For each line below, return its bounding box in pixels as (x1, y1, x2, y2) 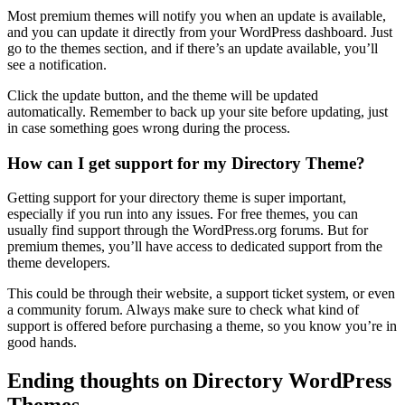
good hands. (7, 334, 77, 351)
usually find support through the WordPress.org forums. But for (7, 222, 368, 239)
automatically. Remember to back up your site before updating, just (7, 103, 388, 119)
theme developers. (7, 255, 110, 271)
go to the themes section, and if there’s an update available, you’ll (7, 40, 378, 56)
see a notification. (7, 56, 107, 72)
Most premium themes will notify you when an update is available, (7, 7, 386, 24)
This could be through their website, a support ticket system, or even (7, 286, 395, 302)
